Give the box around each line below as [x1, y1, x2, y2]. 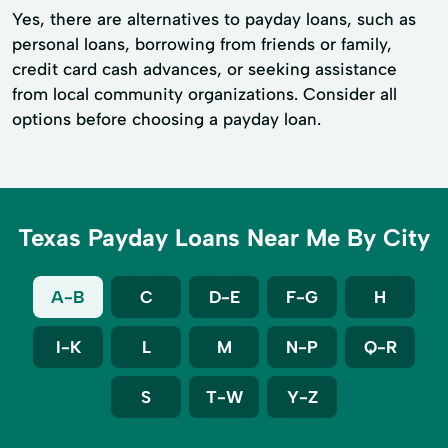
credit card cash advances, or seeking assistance [12, 59, 397, 80]
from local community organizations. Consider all [12, 84, 397, 105]
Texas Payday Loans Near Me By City [18, 223, 430, 253]
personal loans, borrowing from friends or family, [12, 34, 392, 55]
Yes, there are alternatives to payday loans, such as [12, 9, 416, 30]
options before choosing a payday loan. [12, 109, 321, 130]
